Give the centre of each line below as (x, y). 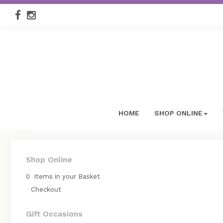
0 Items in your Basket (63, 176)
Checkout (46, 189)
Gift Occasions (54, 214)
